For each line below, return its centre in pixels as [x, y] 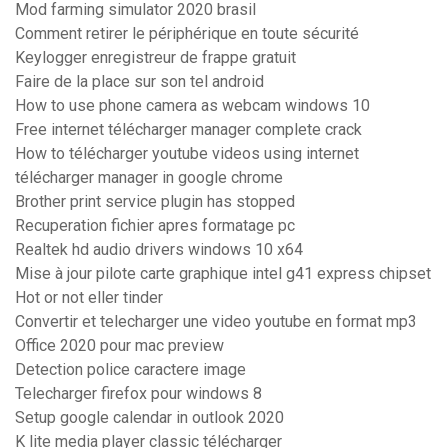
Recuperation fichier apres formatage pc [155, 226]
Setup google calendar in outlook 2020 [149, 418]
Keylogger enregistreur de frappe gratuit [155, 58]
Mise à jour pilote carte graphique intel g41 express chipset [223, 274]
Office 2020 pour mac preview [119, 346]
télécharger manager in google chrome [149, 178]
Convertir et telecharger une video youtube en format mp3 [216, 322]
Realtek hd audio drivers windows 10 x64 [159, 250]
